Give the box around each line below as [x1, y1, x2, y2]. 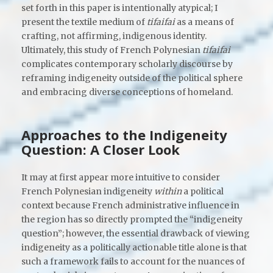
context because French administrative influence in [21, 199, 239, 211]
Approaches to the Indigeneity [21, 126, 227, 144]
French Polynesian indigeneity [21, 185, 154, 197]
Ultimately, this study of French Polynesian [21, 44, 202, 55]
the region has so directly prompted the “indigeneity [21, 213, 243, 225]
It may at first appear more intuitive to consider [21, 171, 220, 183]
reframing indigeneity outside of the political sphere [21, 72, 243, 83]
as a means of [177, 16, 234, 27]
